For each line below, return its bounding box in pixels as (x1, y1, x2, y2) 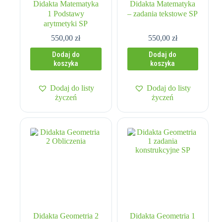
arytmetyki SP (44, 19, 88, 28)
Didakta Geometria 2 (33, 212, 99, 221)
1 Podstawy (47, 9, 84, 18)
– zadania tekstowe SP (127, 9, 198, 18)
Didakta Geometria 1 (130, 212, 196, 221)
